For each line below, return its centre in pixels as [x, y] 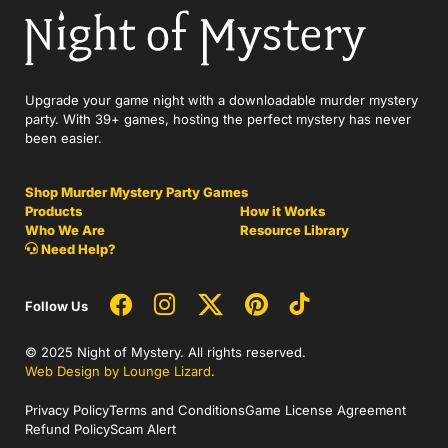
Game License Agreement [325, 410]
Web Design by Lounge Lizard [118, 371]
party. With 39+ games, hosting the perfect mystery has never [218, 119]
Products [53, 211]
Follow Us [56, 305]
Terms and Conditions [177, 410]
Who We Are [65, 230]
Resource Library [294, 230]
